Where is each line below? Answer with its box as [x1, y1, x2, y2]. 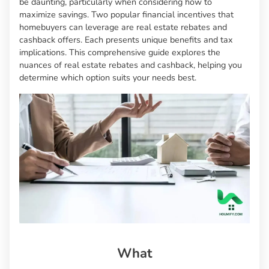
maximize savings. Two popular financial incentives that [19, 8, 234, 21]
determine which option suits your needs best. [19, 71, 196, 84]
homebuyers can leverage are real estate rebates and [19, 21, 227, 34]
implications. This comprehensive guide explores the [19, 46, 220, 59]
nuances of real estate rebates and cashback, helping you [19, 59, 242, 71]
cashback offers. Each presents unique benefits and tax [19, 34, 233, 46]
